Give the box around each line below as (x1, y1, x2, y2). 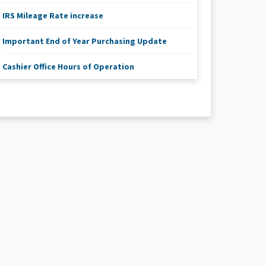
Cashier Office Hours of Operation (2, 61, 134, 72)
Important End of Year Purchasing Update (2, 36, 167, 47)
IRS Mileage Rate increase (2, 10, 103, 21)
